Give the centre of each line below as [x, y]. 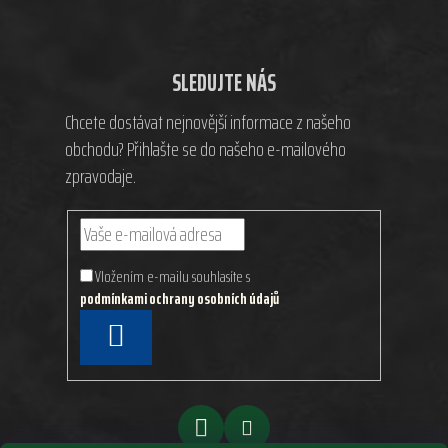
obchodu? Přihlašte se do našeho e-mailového [205, 149]
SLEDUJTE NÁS [223, 83]
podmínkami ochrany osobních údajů [180, 299]
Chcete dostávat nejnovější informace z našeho [207, 122]
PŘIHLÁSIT [154, 335]
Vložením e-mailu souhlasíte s [174, 277]
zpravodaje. [100, 176]
